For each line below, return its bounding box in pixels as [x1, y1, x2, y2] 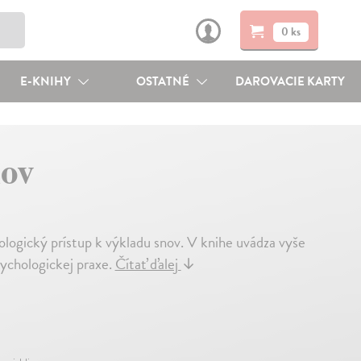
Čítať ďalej [114, 252, 181, 276]
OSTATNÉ [136, 73, 193, 90]
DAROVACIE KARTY [235, 73, 346, 90]
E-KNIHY [19, 73, 73, 90]
